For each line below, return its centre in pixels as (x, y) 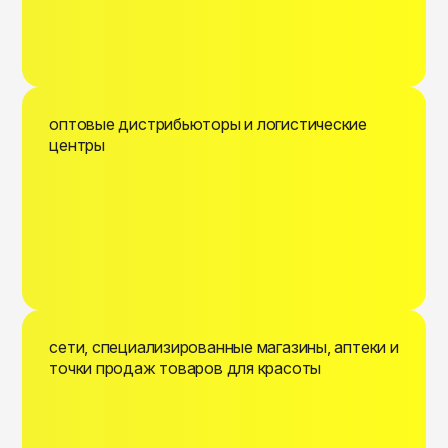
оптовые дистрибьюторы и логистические (208, 124)
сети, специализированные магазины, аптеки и (224, 347)
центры (77, 145)
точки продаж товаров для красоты (185, 368)
